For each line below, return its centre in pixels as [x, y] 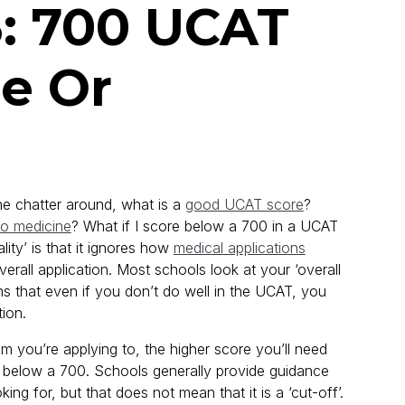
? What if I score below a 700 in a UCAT [204, 226]
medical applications [239, 248]
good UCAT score [244, 205]
